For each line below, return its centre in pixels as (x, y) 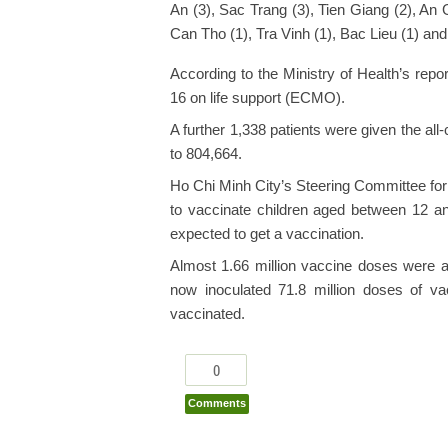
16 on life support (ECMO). (257, 98)
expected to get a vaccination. (267, 234)
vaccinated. (207, 314)
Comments (217, 403)
